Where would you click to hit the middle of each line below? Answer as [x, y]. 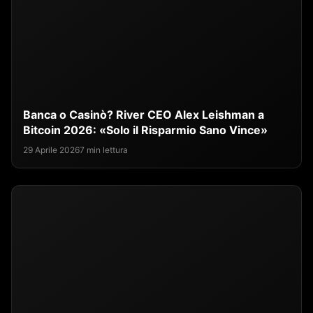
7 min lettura [104, 150]
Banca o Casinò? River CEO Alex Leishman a [144, 115]
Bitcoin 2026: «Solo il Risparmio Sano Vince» [145, 130]
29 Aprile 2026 [51, 150]
